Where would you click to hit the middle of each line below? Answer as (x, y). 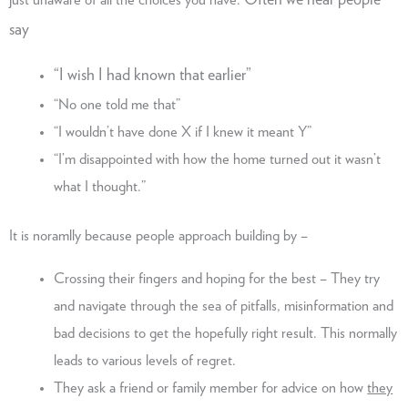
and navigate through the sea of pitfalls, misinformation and (224, 306)
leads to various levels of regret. (145, 360)
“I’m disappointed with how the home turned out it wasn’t (218, 159)
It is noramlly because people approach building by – (158, 236)
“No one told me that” (119, 104)
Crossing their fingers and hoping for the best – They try (217, 278)
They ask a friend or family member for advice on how (211, 388)
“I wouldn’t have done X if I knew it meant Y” (183, 132)
